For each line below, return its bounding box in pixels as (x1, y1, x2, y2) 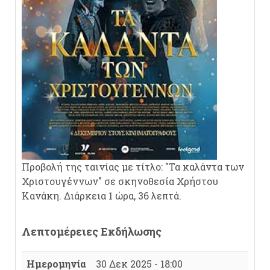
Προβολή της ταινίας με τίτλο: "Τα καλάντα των (22, 160, 244, 173)
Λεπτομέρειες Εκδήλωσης (22, 224, 162, 239)
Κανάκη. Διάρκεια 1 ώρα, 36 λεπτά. (22, 189, 181, 202)
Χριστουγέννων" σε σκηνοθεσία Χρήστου (22, 175, 218, 187)
